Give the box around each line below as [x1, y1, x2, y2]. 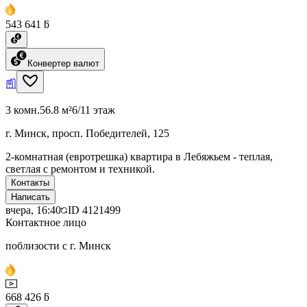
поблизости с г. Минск [5, 239, 111, 251]
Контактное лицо [5, 216, 86, 228]
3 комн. [5, 103, 40, 116]
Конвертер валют [27, 58, 99, 69]
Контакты [11, 177, 49, 188]
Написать [11, 191, 50, 202]
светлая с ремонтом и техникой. [5, 162, 155, 175]
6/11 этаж [72, 103, 115, 116]
